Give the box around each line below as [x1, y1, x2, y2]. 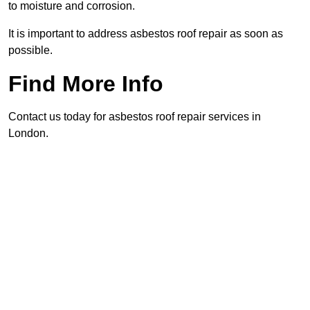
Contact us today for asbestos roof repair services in [8, 111, 261, 123]
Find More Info [8, 71, 163, 97]
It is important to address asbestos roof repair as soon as [8, 28, 283, 40]
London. [8, 127, 48, 140]
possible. [8, 44, 53, 57]
